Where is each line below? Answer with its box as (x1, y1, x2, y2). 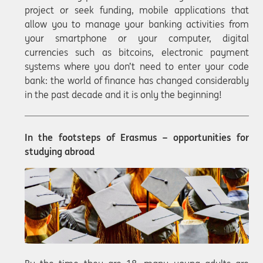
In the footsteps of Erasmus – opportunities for (25, 131, 249, 143)
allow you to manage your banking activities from (25, 18, 249, 30)
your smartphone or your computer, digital (25, 32, 249, 44)
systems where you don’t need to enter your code (25, 60, 249, 72)
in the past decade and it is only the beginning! (25, 88, 222, 100)
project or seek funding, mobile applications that (25, 4, 249, 16)
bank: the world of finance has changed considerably (25, 74, 249, 86)
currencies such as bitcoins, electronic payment (25, 46, 249, 58)
